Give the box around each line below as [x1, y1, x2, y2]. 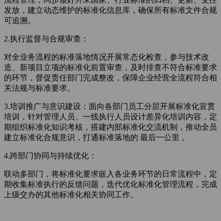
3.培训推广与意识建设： [4, 102, 89, 110]
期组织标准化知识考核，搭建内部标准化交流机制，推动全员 [4, 123, 217, 131]
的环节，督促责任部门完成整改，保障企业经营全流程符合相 [4, 74, 217, 82]
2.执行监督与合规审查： [4, 35, 89, 43]
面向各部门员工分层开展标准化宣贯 [89, 102, 215, 110]
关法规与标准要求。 [4, 84, 75, 92]
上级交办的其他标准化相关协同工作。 [4, 190, 138, 199]
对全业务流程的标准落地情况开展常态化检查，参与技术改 [4, 53, 209, 61]
